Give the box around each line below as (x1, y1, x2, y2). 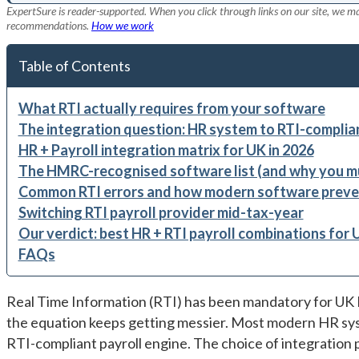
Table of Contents (18, 57, 131, 75)
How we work (91, 18, 154, 32)
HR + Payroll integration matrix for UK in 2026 (18, 141, 314, 159)
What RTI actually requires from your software (18, 99, 325, 118)
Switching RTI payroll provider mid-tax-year (18, 204, 304, 222)
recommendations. (6, 18, 91, 32)
